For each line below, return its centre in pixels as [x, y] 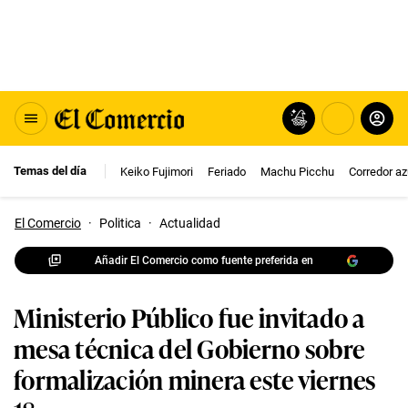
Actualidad [190, 223]
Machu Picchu [297, 171]
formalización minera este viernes [195, 378]
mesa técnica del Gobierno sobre [189, 347]
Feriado [227, 171]
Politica [120, 223]
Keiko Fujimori [157, 171]
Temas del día [50, 171]
